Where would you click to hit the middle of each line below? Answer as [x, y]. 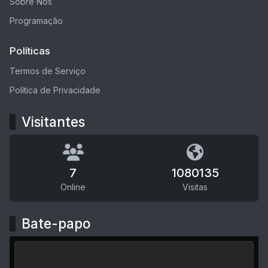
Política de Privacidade [55, 90]
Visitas [195, 187]
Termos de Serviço [48, 71]
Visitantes [53, 121]
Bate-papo [56, 223]
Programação [36, 20]
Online [73, 187]
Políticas [30, 51]
